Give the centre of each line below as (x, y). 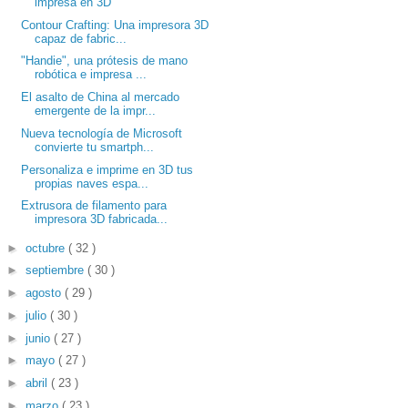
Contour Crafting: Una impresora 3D (115, 25)
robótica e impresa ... (91, 75)
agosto (45, 293)
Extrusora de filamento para (94, 206)
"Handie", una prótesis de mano (105, 61)
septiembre (56, 270)
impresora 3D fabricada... (102, 219)
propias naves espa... (92, 183)
